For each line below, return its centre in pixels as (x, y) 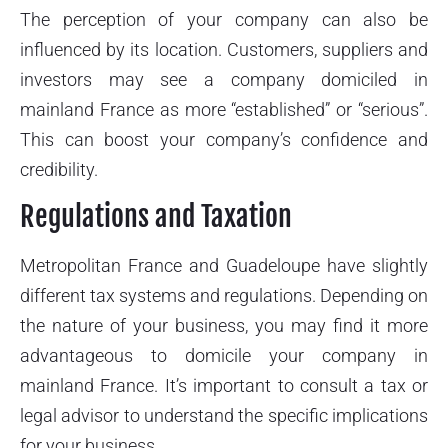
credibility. (59, 169)
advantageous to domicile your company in (224, 355)
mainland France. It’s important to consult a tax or (224, 385)
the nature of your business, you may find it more (224, 325)
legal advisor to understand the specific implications (224, 415)
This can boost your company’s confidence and (224, 139)
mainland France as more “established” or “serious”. (224, 109)
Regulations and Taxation (156, 216)
